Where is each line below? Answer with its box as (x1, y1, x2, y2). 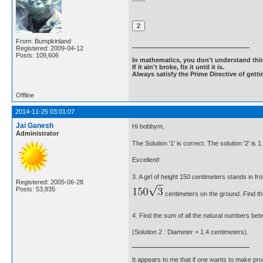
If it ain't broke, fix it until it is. (132, 63, 224, 70)
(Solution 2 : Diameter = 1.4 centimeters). (132, 228, 248, 236)
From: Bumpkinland (16, 38, 71, 45)
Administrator (16, 130, 59, 137)
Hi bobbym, (132, 123, 164, 130)
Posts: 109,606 (16, 52, 59, 59)
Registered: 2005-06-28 (16, 178, 83, 186)
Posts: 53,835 (16, 186, 55, 193)
